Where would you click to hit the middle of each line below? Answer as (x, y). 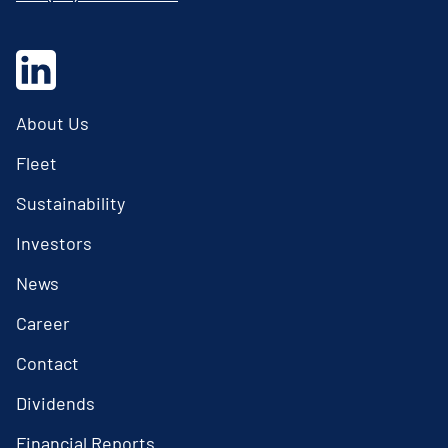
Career (43, 322)
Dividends (55, 402)
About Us (52, 122)
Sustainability (70, 202)
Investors (54, 242)
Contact (47, 362)
